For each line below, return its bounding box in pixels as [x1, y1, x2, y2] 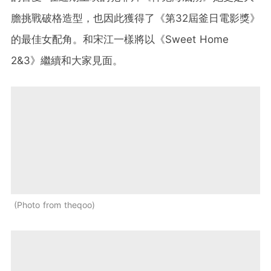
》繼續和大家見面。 [30, 54, 123, 67]
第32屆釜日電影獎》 [165, 11, 260, 24]
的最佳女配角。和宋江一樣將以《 [11, 33, 165, 45]
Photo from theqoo [17, 199, 92, 210]
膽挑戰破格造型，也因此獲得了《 [11, 11, 165, 24]
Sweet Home [165, 33, 229, 45]
